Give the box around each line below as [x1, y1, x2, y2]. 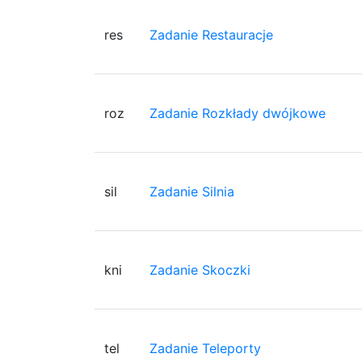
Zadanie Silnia [149, 183, 234, 200]
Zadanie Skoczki [149, 261, 250, 278]
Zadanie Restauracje [149, 26, 273, 43]
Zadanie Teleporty [149, 339, 261, 356]
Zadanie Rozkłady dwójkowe [149, 104, 326, 121]
